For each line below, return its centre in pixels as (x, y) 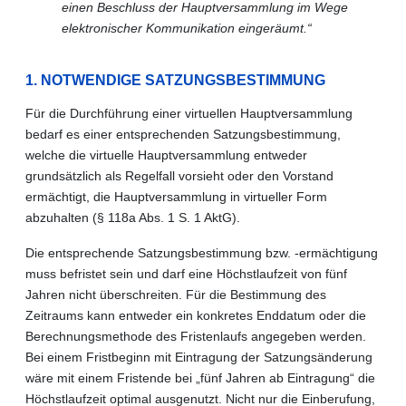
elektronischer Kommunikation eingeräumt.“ (187, 28)
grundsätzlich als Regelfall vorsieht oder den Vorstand (179, 175)
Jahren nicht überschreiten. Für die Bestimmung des (176, 294)
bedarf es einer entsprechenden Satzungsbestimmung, (183, 134)
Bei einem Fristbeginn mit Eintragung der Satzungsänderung (199, 357)
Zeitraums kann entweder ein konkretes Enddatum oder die (196, 315)
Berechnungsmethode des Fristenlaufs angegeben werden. (196, 336)
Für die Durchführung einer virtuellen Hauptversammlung (189, 113)
